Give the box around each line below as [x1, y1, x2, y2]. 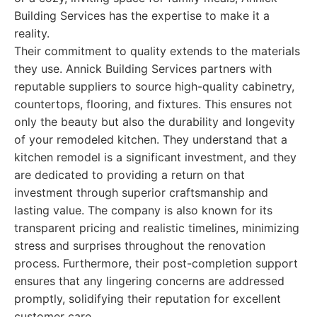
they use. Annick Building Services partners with [14, 62, 272, 76]
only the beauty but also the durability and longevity [14, 115, 295, 129]
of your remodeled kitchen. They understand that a [14, 132, 287, 146]
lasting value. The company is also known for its [14, 203, 272, 217]
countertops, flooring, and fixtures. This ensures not [14, 97, 292, 111]
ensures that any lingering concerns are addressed [14, 274, 284, 288]
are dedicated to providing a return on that [14, 168, 245, 182]
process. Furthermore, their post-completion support [14, 256, 298, 270]
